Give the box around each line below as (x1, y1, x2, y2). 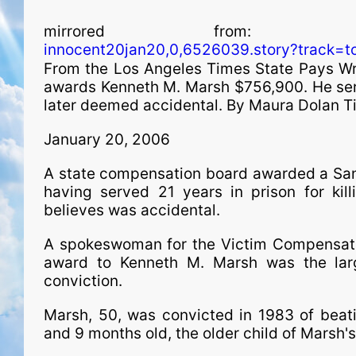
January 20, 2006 (44, 130, 170, 149)
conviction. (44, 272, 122, 290)
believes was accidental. (44, 201, 220, 219)
